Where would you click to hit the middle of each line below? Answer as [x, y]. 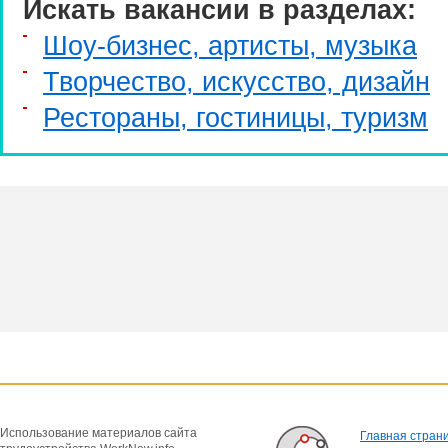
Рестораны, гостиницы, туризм [235, 117]
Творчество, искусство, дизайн [236, 81]
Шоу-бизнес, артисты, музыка [230, 45]
